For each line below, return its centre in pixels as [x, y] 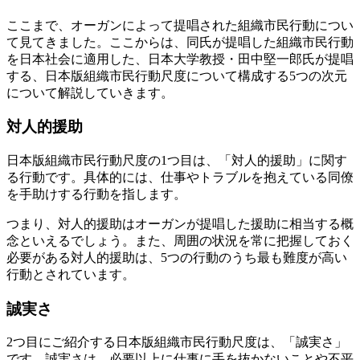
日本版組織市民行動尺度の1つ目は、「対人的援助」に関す [177, 161]
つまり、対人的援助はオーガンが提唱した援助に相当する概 [180, 224]
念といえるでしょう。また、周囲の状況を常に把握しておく [180, 241]
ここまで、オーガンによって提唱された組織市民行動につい [180, 25]
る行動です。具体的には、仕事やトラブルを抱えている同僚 [180, 178]
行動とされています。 [71, 275]
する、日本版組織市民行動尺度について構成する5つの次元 [177, 76]
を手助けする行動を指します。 [96, 194]
